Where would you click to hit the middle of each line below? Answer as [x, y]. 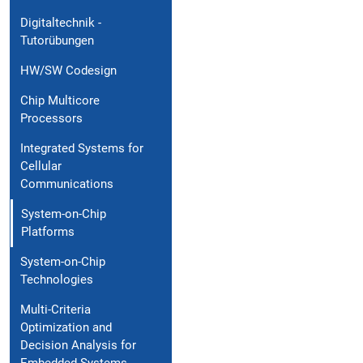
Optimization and [66, 328]
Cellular [41, 167]
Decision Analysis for [78, 346]
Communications [67, 184]
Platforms [48, 232]
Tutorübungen [57, 41]
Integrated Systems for [82, 149]
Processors [51, 119]
